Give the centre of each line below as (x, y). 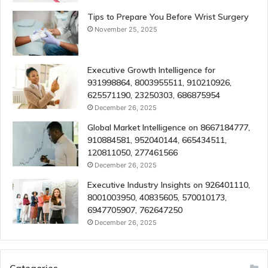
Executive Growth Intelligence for (151, 70)
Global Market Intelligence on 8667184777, (169, 127)
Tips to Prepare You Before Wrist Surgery (168, 16)
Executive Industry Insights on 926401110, (169, 185)
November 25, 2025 (126, 29)
